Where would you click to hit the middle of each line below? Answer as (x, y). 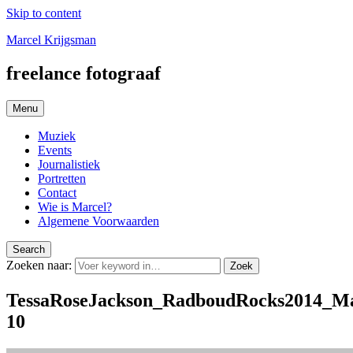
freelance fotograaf (84, 73)
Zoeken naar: (39, 265)
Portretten (62, 178)
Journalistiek (69, 164)
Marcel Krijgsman (51, 40)
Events (55, 150)
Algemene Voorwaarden (98, 221)
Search (29, 249)
